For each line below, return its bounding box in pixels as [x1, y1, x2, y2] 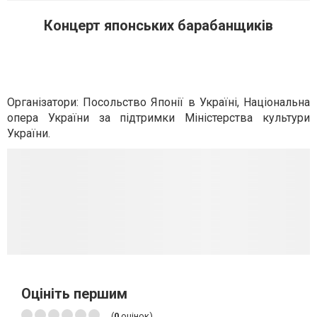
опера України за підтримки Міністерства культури [7, 111, 310, 125]
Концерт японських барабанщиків [44, 17, 273, 34]
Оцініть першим [21, 285, 127, 302]
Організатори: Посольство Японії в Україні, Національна [7, 96, 310, 109]
